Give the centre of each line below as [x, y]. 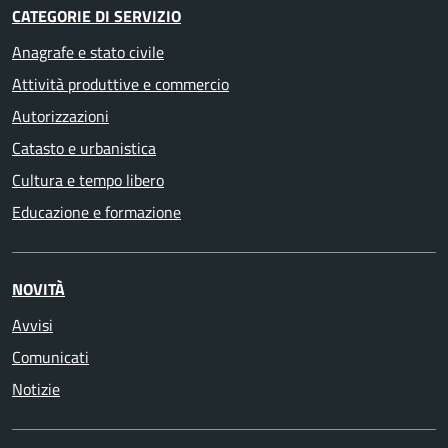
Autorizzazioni [60, 116]
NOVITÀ [38, 289]
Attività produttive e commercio [120, 84]
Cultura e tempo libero [88, 180]
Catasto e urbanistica [84, 148]
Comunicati [50, 357]
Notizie [36, 389]
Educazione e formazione [96, 212]
